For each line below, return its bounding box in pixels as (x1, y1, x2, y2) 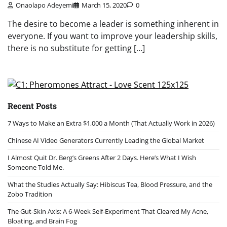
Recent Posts (8, 100, 57, 111)
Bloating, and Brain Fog (8, 216, 77, 225)
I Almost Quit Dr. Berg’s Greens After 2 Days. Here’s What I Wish (8, 153, 196, 162)
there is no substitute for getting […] (8, 42, 145, 54)
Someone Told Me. (8, 162, 64, 172)
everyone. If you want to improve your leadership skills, (8, 30, 217, 42)
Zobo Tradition (8, 189, 52, 199)
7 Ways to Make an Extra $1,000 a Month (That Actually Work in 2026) (8, 118, 215, 128)
